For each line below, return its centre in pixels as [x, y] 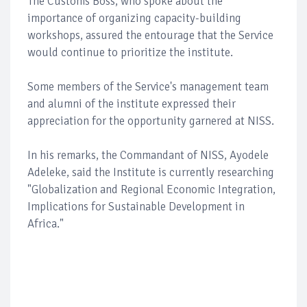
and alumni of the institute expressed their [132, 103]
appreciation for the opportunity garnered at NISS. [151, 121]
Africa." [46, 223]
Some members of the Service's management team [148, 86]
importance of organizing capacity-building [134, 18]
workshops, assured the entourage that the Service [150, 35]
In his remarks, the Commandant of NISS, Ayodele [148, 155]
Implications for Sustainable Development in [136, 206]
